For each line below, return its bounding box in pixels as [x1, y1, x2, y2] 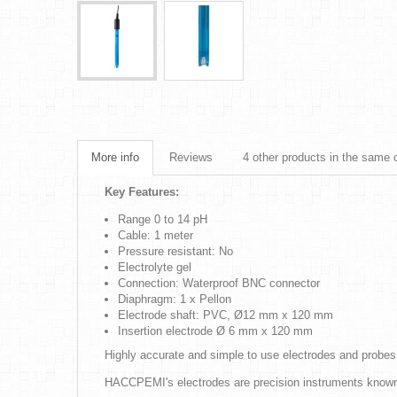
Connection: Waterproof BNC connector [118, 276, 320, 290]
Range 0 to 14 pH [118, 213, 207, 226]
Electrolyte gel [118, 261, 191, 274]
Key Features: [105, 185, 179, 198]
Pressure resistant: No [118, 245, 233, 258]
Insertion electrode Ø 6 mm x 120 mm [118, 324, 313, 338]
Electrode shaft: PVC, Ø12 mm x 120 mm [118, 308, 333, 322]
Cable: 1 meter [118, 229, 193, 242]
